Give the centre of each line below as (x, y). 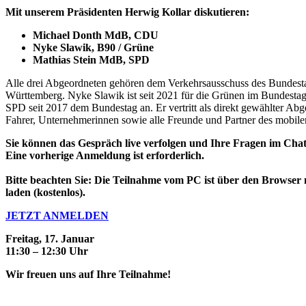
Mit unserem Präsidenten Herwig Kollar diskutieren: (127, 12)
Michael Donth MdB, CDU (96, 35)
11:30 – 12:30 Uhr (47, 251)
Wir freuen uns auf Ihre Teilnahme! (88, 274)
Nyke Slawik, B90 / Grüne (93, 47)
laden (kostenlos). (45, 192)
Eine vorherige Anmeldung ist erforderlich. (105, 155)
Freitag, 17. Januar (50, 238)
